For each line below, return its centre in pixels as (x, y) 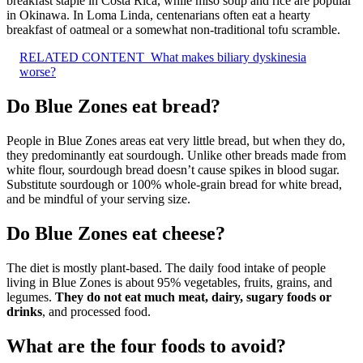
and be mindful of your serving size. (98, 199)
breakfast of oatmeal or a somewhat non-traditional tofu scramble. (173, 30)
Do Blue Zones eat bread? (113, 106)
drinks (24, 311)
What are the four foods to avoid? (146, 346)
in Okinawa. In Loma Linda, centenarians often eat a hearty (158, 15)
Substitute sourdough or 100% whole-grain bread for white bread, (174, 184)
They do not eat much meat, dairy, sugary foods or (193, 297)
